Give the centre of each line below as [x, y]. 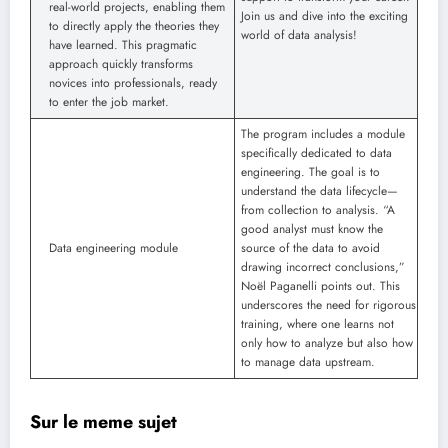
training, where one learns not [317, 324]
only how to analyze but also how [327, 343]
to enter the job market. [109, 102]
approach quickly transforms [121, 64]
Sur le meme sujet [103, 422]
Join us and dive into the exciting [324, 16]
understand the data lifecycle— [319, 191]
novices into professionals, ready [133, 83]
